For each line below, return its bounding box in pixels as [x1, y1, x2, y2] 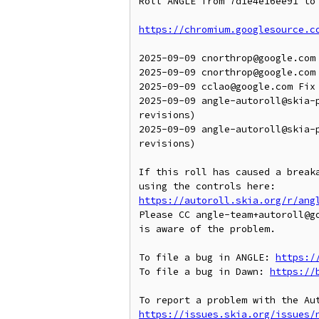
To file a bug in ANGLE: [139, 251, 276, 263]
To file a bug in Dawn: [139, 266, 270, 278]
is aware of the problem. [139, 223, 276, 235]
